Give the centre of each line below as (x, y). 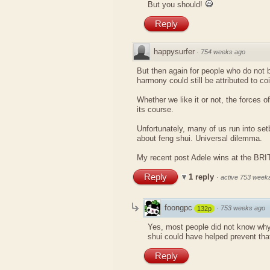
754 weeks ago (223, 52)
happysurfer (174, 52)
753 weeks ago (243, 208)
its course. (155, 109)
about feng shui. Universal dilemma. (199, 138)
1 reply (202, 177)
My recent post (164, 158)
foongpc (178, 208)
